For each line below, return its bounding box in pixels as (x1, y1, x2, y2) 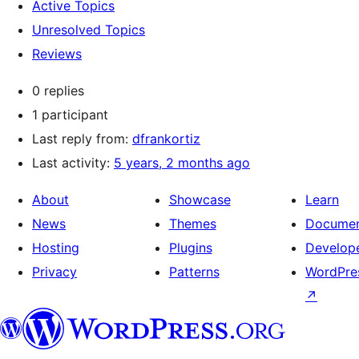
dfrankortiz (132, 131, 200, 147)
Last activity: (32, 155, 114, 171)
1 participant (32, 107, 108, 123)
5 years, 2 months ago (114, 155, 250, 171)
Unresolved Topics (32, 22, 145, 38)
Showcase (168, 192, 231, 208)
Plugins (168, 240, 212, 256)
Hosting (32, 240, 79, 256)
